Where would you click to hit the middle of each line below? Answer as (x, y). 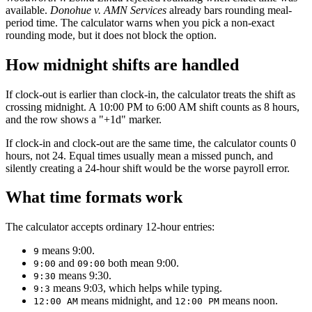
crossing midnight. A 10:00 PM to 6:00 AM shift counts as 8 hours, (153, 107)
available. (28, 10)
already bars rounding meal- (229, 10)
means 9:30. (84, 276)
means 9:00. (67, 251)
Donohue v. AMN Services (108, 10)
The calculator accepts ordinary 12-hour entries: (110, 227)
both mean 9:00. (142, 263)
